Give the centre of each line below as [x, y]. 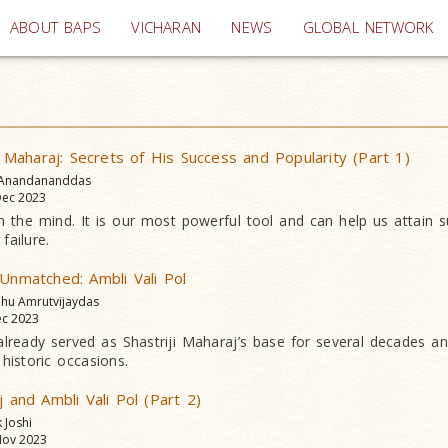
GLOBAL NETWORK [368, 27]
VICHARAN [166, 27]
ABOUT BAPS [56, 27]
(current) [231, 26]
